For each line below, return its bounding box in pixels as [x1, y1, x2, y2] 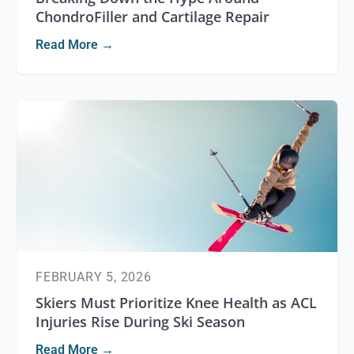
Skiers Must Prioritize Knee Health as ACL [36, 293, 317, 312]
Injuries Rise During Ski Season [36, 312, 245, 331]
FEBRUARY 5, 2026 [36, 269, 152, 284]
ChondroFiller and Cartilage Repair [36, 7, 269, 26]
